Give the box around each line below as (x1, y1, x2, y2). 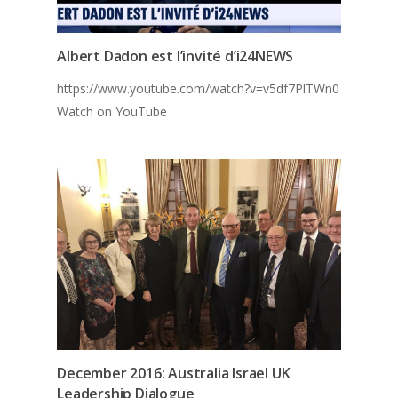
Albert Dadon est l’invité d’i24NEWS (57, 46, 294, 66)
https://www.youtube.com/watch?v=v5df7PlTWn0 (57, 80, 340, 97)
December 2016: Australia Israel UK (57, 362, 291, 383)
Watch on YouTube (57, 103, 168, 120)
